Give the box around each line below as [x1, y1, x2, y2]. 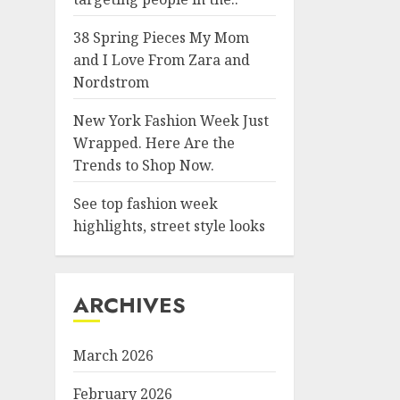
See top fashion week [73, 194, 218, 213]
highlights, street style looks [73, 216, 265, 236]
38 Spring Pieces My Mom [73, 28, 249, 47]
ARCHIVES [73, 289, 186, 321]
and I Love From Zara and [73, 50, 250, 70]
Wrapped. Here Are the [73, 133, 235, 153]
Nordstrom [73, 72, 149, 92]
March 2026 [73, 346, 154, 365]
